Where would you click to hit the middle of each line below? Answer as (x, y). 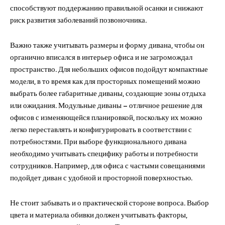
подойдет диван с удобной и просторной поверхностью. (101, 177)
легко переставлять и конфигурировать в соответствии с (101, 129)
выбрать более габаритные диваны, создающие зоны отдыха (108, 93)
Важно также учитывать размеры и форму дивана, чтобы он (107, 45)
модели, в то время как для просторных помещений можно (105, 81)
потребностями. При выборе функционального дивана (98, 141)
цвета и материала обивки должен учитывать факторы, (99, 214)
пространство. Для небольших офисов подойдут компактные (109, 69)
